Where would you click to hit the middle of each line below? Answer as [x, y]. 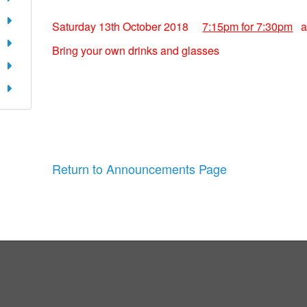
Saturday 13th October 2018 [122, 26]
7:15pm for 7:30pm [248, 26]
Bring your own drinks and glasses [136, 50]
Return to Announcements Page [140, 169]
